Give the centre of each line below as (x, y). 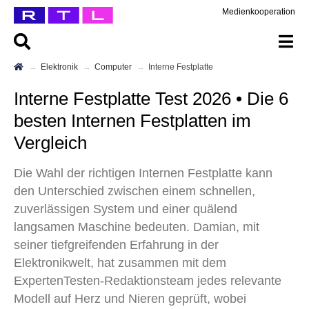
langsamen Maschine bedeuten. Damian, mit (137, 227)
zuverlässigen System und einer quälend (126, 209)
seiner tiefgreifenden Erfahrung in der (116, 245)
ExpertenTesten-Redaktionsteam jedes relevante (148, 281)
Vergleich (50, 143)
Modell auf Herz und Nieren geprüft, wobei (130, 299)
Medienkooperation (259, 12)
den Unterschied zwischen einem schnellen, (134, 191)
